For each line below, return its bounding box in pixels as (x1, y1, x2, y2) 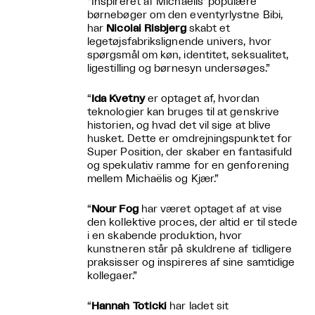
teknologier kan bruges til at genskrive (87, 106, 280, 117)
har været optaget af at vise (138, 203, 283, 214)
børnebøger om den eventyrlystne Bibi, (87, 9, 283, 20)
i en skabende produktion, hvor (87, 230, 243, 241)
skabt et (186, 22, 231, 34)
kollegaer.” (87, 270, 137, 281)
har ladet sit (167, 300, 229, 311)
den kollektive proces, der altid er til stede (87, 217, 297, 228)
